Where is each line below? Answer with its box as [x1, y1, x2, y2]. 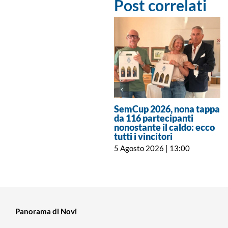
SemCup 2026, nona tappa [114, 103, 220, 115]
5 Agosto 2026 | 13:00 [114, 143, 190, 153]
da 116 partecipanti [114, 112, 194, 124]
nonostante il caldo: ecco [114, 122, 215, 133]
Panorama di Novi [15, 206, 77, 216]
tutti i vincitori [114, 131, 173, 142]
